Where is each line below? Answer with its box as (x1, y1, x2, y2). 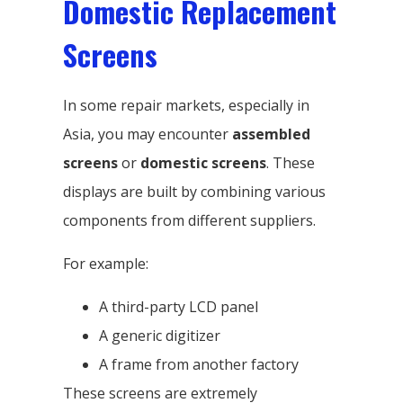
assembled (232, 123, 310, 144)
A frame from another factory (99, 354, 299, 374)
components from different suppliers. (63, 210, 316, 230)
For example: (63, 253, 148, 273)
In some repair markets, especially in (63, 94, 309, 115)
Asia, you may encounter (63, 123, 232, 144)
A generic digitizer (99, 325, 220, 345)
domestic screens (140, 152, 266, 173)
